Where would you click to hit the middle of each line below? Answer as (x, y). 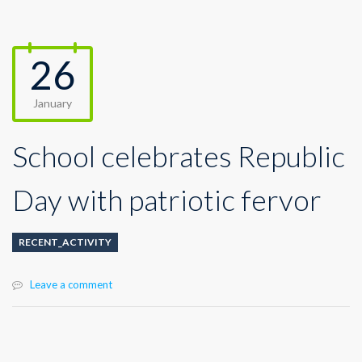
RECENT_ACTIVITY (65, 242)
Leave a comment (71, 284)
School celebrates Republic (179, 156)
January (53, 103)
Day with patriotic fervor (167, 200)
